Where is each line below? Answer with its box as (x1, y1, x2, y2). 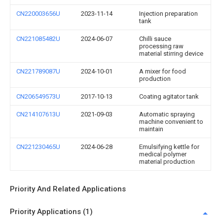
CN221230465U (16, 143, 60, 150)
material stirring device (139, 50, 203, 57)
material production (139, 158, 195, 165)
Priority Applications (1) (10, 207, 93, 216)
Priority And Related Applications (10, 184, 126, 193)
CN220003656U (16, 10, 60, 17)
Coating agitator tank (139, 93, 199, 100)
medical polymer (139, 150, 186, 158)
